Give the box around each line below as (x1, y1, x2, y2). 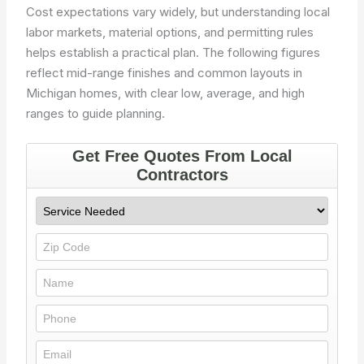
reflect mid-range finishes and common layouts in (26, 65, 303, 80)
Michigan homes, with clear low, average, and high (26, 85, 305, 101)
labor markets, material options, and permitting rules (26, 24, 314, 40)
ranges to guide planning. (26, 106, 166, 121)
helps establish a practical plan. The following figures (26, 45, 321, 60)
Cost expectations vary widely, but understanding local (26, 4, 331, 19)
